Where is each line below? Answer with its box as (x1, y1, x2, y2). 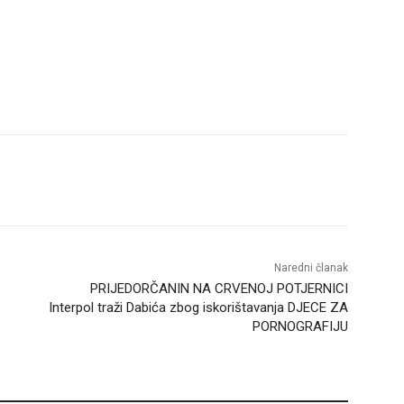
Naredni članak (273, 262, 348, 275)
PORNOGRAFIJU (252, 318, 348, 335)
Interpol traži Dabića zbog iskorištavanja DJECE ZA (48, 299, 348, 317)
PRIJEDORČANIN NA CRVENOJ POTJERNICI (89, 280, 348, 298)
